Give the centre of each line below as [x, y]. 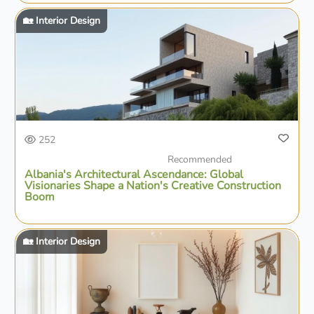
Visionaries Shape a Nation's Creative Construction [153, 186]
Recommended [200, 160]
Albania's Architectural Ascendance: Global [134, 175]
